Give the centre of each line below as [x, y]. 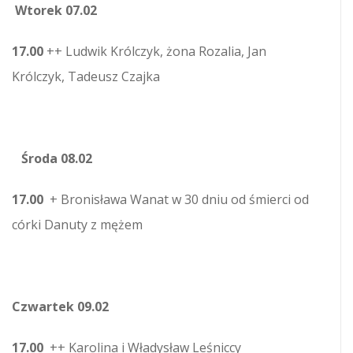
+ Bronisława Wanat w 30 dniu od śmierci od [178, 200]
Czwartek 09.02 [60, 307]
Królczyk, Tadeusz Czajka [86, 77]
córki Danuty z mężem [77, 225]
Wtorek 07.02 [54, 11]
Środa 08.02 [52, 159]
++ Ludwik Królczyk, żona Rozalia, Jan [156, 52]
